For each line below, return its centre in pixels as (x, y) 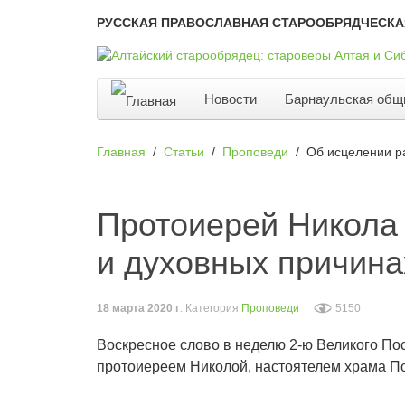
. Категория (211, 309)
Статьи (184, 152)
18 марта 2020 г (138, 309)
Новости (231, 99)
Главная (121, 152)
